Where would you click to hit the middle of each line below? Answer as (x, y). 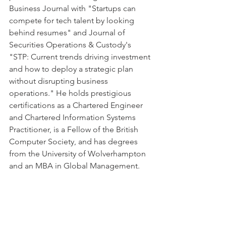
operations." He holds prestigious (71, 93)
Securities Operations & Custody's (71, 44)
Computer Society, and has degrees (74, 141)
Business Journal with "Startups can (73, 8)
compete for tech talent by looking (73, 20)
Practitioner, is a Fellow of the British (75, 129)
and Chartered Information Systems (73, 117)
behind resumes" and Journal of (68, 32)
